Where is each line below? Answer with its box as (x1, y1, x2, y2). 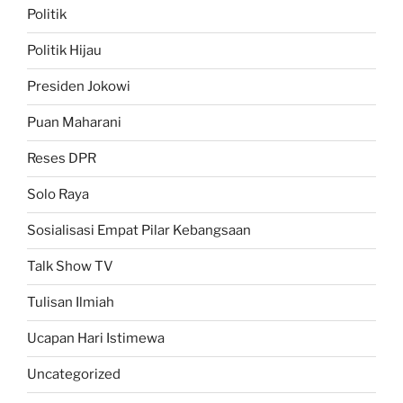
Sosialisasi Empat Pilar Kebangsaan (27, 222, 251, 239)
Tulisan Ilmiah (27, 294, 114, 311)
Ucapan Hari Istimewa (27, 330, 165, 347)
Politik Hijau (27, 42, 102, 59)
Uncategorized (27, 366, 121, 383)
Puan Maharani (27, 114, 121, 131)
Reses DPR (27, 150, 96, 167)
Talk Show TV (27, 258, 113, 275)
